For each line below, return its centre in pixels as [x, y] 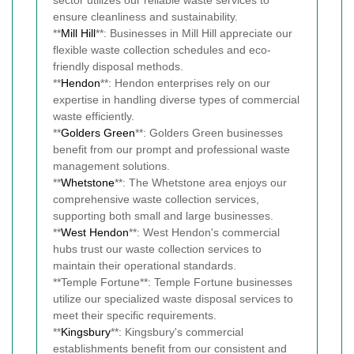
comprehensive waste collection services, [156, 200]
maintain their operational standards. [145, 266]
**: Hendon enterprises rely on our [185, 83]
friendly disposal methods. [118, 67]
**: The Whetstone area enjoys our [201, 183]
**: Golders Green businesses [209, 133]
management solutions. [111, 166]
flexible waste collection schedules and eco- [162, 50]
